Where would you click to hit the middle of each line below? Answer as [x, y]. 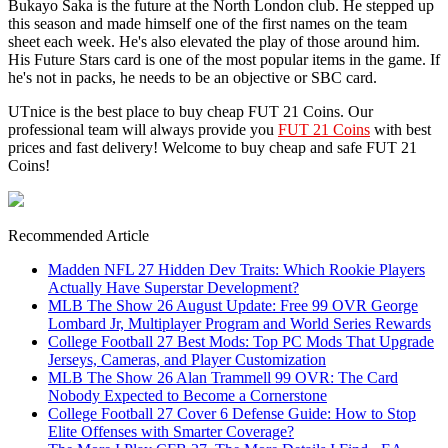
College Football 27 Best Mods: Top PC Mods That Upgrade [241, 341]
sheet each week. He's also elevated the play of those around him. [214, 41]
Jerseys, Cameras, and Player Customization [187, 359]
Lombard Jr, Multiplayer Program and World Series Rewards [239, 323]
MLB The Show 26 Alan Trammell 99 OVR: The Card [223, 377]
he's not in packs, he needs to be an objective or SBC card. [192, 77]
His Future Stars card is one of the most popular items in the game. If [224, 59]
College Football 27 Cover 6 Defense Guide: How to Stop [232, 413]
